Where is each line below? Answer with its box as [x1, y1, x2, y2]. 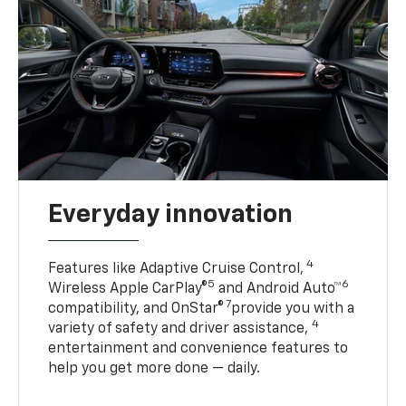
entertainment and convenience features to [48, 342, 349, 357]
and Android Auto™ [215, 282, 343, 297]
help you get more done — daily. [48, 362, 261, 377]
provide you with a [231, 302, 355, 317]
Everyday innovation [48, 202, 294, 228]
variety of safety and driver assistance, [48, 322, 313, 337]
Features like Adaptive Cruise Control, [48, 262, 304, 277]
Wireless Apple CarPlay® [48, 282, 208, 297]
